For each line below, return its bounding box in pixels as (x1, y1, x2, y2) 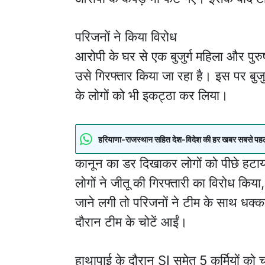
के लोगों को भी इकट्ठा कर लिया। (75, 88, 228, 103)
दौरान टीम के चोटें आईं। (75, 214, 188, 230)
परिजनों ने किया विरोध (75, 29, 177, 44)
